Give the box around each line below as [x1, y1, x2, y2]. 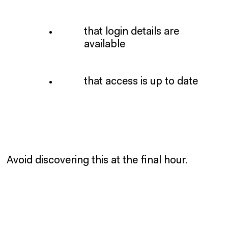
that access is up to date [83, 76, 198, 88]
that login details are [83, 26, 179, 38]
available [83, 39, 125, 50]
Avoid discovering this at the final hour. [7, 155, 188, 166]
